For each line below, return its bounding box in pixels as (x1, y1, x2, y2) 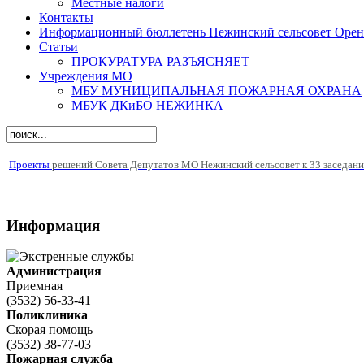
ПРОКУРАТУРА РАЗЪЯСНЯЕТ (71, 54, 249, 68)
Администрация (6, 264, 102, 279)
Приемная (6, 279, 63, 293)
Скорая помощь (6, 323, 93, 337)
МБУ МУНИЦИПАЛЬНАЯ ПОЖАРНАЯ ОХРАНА (71, 83, 362, 97)
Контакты (39, 10, 93, 24)
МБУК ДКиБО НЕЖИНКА (71, 97, 223, 112)
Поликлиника (6, 308, 88, 323)
